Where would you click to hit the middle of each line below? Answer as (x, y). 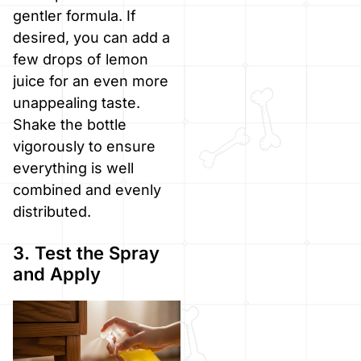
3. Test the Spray (86, 253)
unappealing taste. (77, 102)
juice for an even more (91, 81)
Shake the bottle (70, 124)
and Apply (57, 274)
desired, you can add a (91, 37)
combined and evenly (87, 189)
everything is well (73, 168)
